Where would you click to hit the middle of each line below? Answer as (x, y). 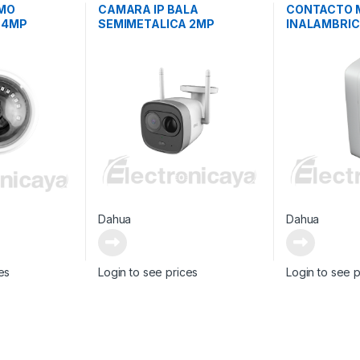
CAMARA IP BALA (148, 9)
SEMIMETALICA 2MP (156, 23)
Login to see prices (148, 272)
